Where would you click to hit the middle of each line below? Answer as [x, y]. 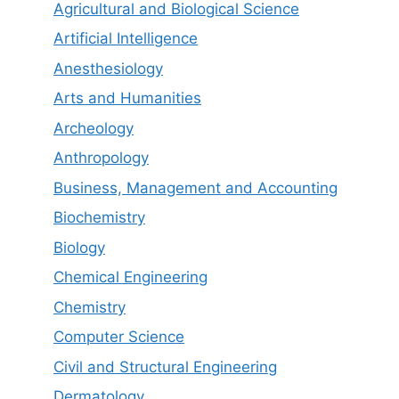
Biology [79, 247]
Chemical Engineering [130, 277]
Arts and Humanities [127, 98]
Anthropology [101, 158]
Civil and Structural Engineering [165, 366]
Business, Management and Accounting [195, 187]
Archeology [94, 128]
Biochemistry [99, 217]
